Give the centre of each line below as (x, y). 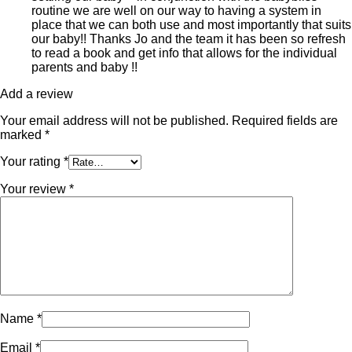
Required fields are (285, 121)
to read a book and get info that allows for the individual (184, 53)
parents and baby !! (84, 68)
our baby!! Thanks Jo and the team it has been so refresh (189, 39)
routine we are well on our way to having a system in (176, 11)
